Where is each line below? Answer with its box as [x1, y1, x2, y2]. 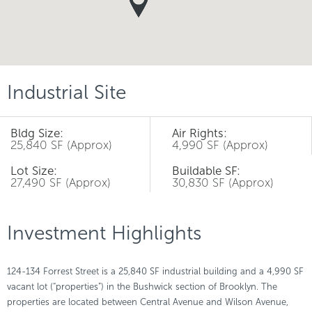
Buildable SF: [172, 164, 240, 178]
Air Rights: [172, 126, 227, 140]
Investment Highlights [7, 221, 201, 244]
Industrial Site [7, 81, 126, 104]
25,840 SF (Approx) [10, 138, 112, 152]
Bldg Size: [10, 126, 63, 140]
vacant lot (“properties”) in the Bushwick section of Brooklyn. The [7, 281, 277, 292]
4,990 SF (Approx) [172, 138, 268, 152]
